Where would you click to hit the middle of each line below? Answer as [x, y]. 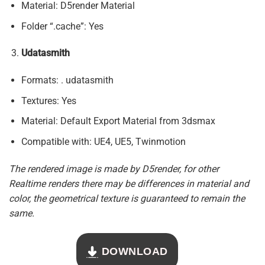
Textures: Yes [49, 101]
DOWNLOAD [133, 251]
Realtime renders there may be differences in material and [129, 183]
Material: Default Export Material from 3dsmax [118, 121]
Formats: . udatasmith [67, 80]
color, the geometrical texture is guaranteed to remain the [127, 198]
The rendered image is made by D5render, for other [114, 169]
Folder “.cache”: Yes [62, 26]
